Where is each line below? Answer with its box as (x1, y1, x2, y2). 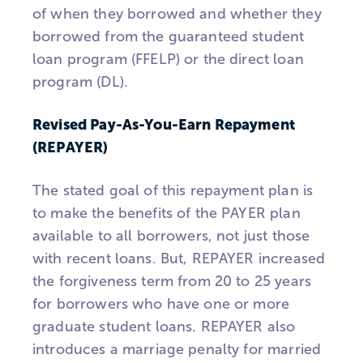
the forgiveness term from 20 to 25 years (32, 272, 311, 289)
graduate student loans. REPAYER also (32, 318, 296, 335)
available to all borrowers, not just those (32, 227, 310, 244)
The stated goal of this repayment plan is (32, 181, 314, 199)
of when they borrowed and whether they (32, 6, 322, 23)
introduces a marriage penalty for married (32, 340, 322, 357)
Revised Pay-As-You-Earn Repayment (32, 116, 295, 134)
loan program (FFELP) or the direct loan (32, 51, 304, 68)
